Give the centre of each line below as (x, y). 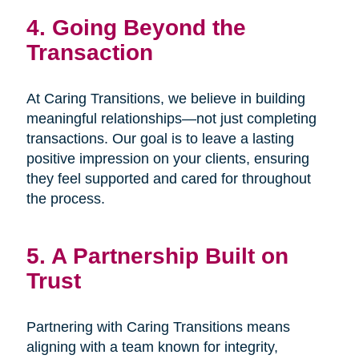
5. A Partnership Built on (157, 256)
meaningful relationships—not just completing (171, 119)
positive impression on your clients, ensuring (167, 159)
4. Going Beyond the (136, 28)
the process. (65, 199)
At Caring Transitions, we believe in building (165, 99)
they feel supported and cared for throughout (168, 179)
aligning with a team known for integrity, (152, 347)
